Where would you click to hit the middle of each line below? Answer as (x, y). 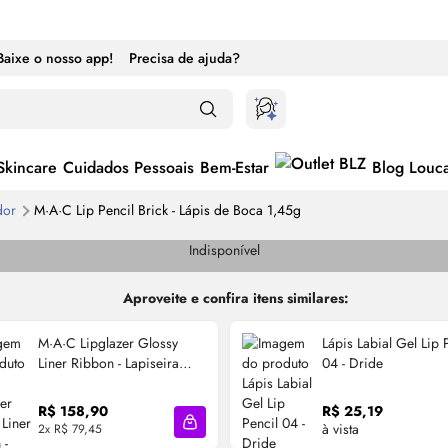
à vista (340, 428)
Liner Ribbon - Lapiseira (108, 362)
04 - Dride (352, 362)
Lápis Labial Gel (371, 342)
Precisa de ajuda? (184, 58)
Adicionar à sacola (248, 431)
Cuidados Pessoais (128, 168)
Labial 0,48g (75, 382)
